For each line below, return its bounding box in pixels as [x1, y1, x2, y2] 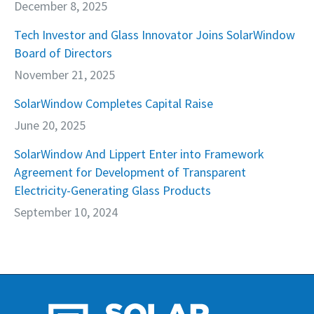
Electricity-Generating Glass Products [14, 182, 211, 198]
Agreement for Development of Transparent [14, 164, 246, 180]
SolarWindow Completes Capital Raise [14, 95, 213, 111]
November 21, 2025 [14, 67, 115, 83]
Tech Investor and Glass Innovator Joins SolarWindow [14, 27, 295, 43]
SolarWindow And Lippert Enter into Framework [14, 146, 264, 162]
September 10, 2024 [14, 204, 118, 220]
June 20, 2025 [14, 117, 86, 133]
